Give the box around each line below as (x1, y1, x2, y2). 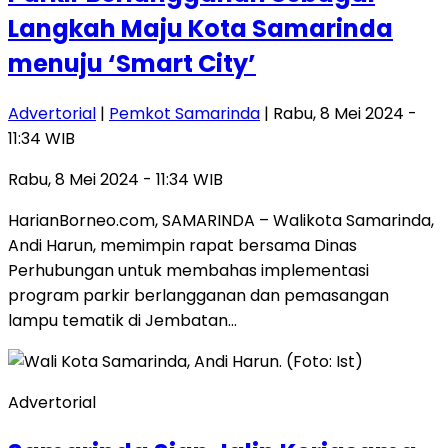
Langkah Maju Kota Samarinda (8, 12, 393, 46)
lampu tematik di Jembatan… (8, 309, 237, 333)
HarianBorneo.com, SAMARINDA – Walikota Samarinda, (8, 209, 434, 233)
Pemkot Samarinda (109, 102, 260, 126)
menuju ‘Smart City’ (8, 47, 256, 81)
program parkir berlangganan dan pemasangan (8, 284, 389, 308)
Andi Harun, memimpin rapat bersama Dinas (8, 234, 357, 258)
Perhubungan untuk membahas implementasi (8, 259, 369, 283)
